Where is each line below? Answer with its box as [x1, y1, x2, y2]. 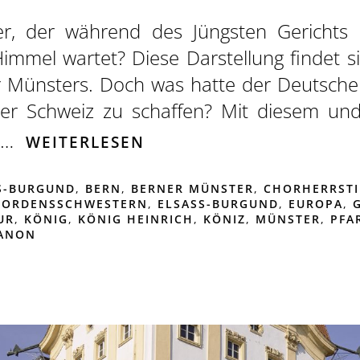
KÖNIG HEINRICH [77, 211, 194, 227]
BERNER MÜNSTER [130, 180, 254, 196]
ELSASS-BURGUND [157, 195, 279, 211]
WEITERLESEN [26, 131, 145, 153]
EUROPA [288, 195, 343, 211]
